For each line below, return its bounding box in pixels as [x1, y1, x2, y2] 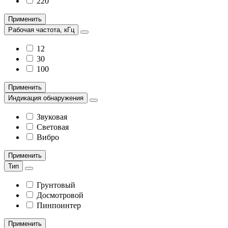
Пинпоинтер [37, 201, 81, 210]
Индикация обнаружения [8, 94, 83, 102]
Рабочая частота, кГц [8, 26, 74, 34]
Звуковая [37, 112, 67, 121]
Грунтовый [37, 181, 75, 189]
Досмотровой [37, 191, 83, 199]
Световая [37, 123, 69, 131]
